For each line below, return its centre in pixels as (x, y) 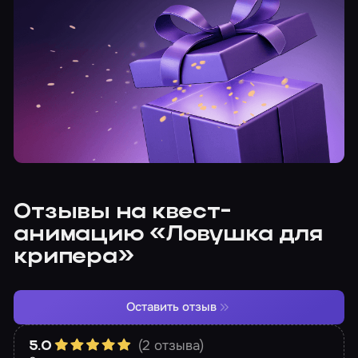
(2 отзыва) (171, 345)
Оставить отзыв (172, 307)
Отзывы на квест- (122, 213)
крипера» (74, 257)
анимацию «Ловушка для (168, 235)
